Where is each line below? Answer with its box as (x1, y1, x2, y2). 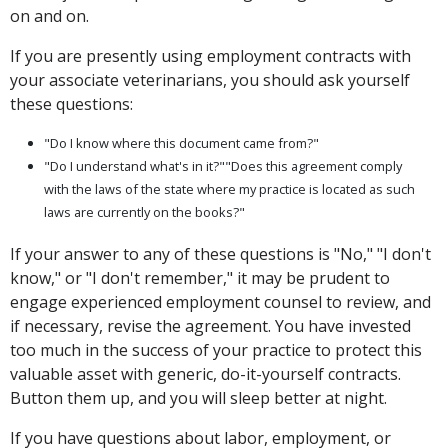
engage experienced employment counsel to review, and (10, 291, 431, 314)
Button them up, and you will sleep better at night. (10, 387, 387, 410)
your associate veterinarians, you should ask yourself (10, 69, 410, 92)
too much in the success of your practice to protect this (10, 339, 422, 362)
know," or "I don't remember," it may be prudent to (10, 267, 390, 290)
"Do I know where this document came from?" (44, 134, 319, 153)
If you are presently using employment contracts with (10, 45, 411, 68)
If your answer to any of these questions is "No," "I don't (10, 243, 431, 266)
